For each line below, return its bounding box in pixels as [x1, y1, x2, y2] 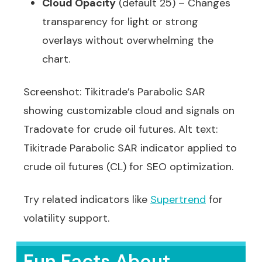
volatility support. [23, 211, 109, 225]
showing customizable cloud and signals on [23, 104, 235, 118]
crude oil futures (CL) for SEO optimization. [23, 160, 233, 174]
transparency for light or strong [42, 15, 198, 29]
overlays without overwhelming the [42, 33, 213, 47]
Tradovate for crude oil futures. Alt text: [23, 122, 218, 136]
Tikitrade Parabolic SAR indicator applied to [23, 141, 237, 155]
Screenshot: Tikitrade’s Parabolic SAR [23, 85, 205, 99]
